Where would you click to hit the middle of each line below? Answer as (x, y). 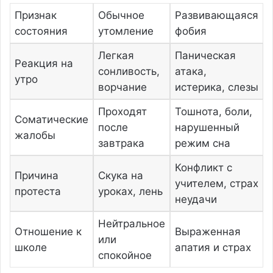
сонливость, (129, 71)
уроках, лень (130, 191)
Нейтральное (131, 224)
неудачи (196, 199)
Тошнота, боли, (213, 112)
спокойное (125, 255)
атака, (190, 71)
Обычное (121, 15)
